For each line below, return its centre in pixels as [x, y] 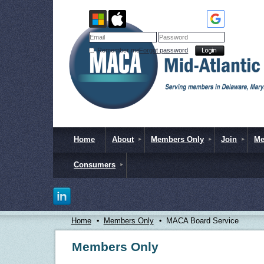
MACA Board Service [202, 221]
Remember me [118, 50]
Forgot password [164, 50]
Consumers [95, 165]
